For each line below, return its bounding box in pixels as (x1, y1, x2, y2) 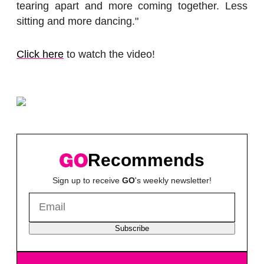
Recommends (88, 150, 204, 170)
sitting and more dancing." (16, 15, 138, 27)
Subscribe (115, 223, 149, 233)
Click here (16, 48, 64, 60)
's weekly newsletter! (135, 175, 212, 185)
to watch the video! (64, 48, 155, 60)
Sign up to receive (52, 175, 122, 185)
